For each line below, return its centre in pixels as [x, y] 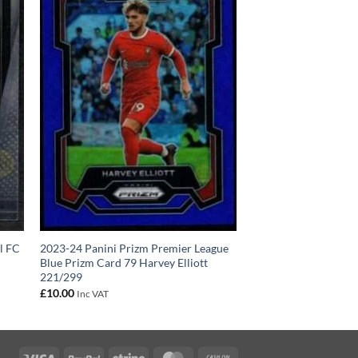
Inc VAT [92, 293]
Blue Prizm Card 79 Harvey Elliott [123, 263]
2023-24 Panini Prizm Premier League [134, 249]
